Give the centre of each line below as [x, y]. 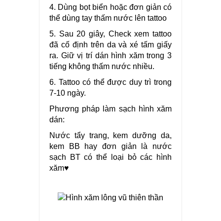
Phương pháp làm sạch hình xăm [110, 109]
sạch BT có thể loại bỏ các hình [110, 157]
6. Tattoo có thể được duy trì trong [110, 82]
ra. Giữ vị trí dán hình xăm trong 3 [110, 56]
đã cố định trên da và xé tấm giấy [110, 45]
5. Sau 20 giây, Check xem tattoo [110, 34]
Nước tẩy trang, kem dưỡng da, [110, 136]
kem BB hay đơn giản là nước [110, 147]
